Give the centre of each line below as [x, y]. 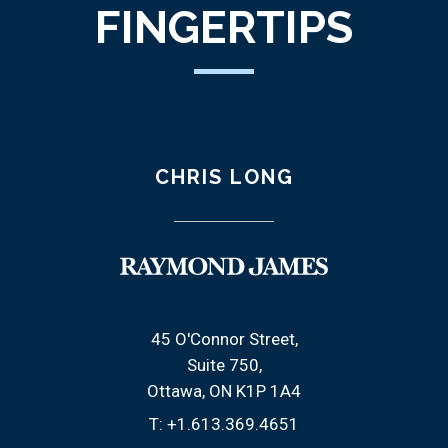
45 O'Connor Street [222, 339]
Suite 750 [222, 365]
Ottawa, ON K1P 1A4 [224, 391]
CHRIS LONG [224, 177]
